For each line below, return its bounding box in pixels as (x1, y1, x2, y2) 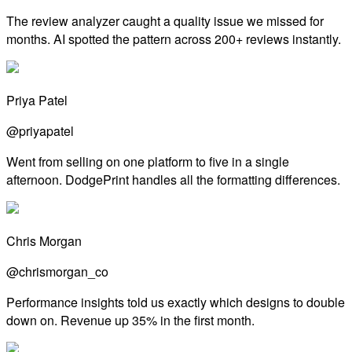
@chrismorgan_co (6, 262, 108, 280)
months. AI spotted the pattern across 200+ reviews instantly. (6, 29, 341, 48)
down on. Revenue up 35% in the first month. (6, 310, 255, 329)
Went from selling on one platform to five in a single (6, 152, 289, 170)
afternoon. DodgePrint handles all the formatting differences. (6, 170, 340, 189)
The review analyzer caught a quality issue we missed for (6, 11, 324, 30)
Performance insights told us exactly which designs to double (6, 292, 345, 311)
